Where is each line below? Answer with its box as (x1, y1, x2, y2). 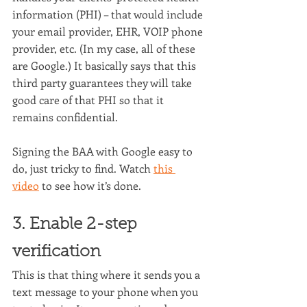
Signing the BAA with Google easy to (12, 144, 195, 159)
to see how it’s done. (39, 178, 141, 193)
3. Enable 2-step (12, 217, 141, 234)
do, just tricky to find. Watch (12, 161, 153, 176)
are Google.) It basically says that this (12, 58, 199, 73)
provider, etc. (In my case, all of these (12, 41, 198, 56)
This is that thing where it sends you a (12, 267, 203, 282)
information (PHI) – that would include (12, 7, 206, 22)
